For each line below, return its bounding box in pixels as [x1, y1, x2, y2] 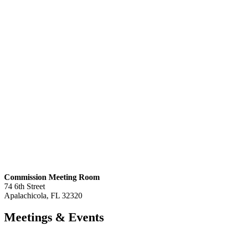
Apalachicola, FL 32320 [4, 191, 82, 200]
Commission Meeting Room [4, 172, 100, 181]
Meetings [4, 210, 52, 224]
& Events [52, 210, 104, 224]
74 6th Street [4, 181, 45, 191]
